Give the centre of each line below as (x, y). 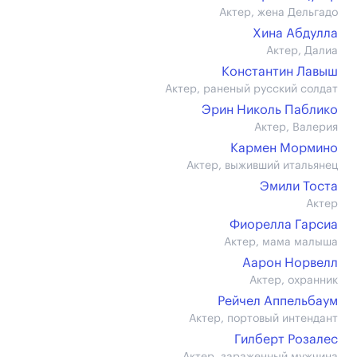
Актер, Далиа (302, 51)
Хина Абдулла (295, 33)
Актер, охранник (294, 280)
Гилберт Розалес (286, 339)
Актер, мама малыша (281, 242)
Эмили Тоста (299, 186)
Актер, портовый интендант (263, 319)
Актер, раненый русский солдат (251, 89)
